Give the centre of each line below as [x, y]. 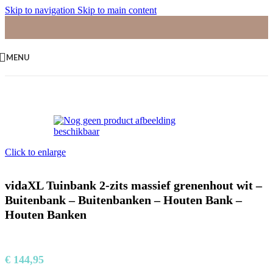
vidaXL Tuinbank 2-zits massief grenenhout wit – [133, 186]
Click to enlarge [35, 152]
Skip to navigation [41, 10]
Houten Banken [46, 215]
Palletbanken [61, 69]
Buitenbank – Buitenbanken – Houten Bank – [123, 200]
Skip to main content [117, 10]
